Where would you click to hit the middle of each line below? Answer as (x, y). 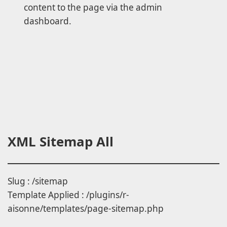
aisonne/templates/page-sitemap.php (86, 209)
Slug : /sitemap (38, 181)
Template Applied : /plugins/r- (68, 195)
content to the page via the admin (93, 8)
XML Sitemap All (61, 141)
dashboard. (48, 21)
